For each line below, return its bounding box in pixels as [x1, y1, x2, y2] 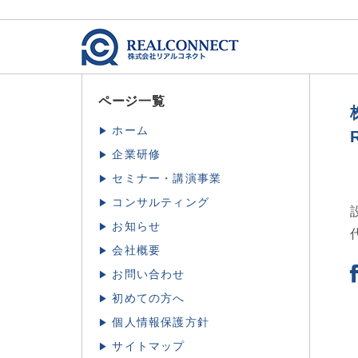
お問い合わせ [112, 268, 185, 281]
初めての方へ [112, 292, 185, 305]
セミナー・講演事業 [112, 172, 222, 185]
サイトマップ [112, 340, 185, 353]
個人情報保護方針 [112, 316, 210, 329]
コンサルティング [112, 196, 210, 209]
